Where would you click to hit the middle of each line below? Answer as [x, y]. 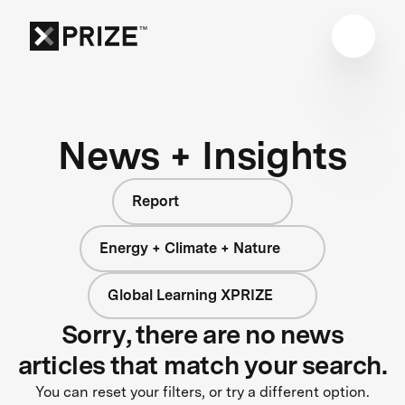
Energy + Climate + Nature [190, 248]
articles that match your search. [202, 365]
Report [155, 201]
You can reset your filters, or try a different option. [202, 391]
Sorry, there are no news [202, 334]
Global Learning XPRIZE [190, 295]
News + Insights [202, 155]
